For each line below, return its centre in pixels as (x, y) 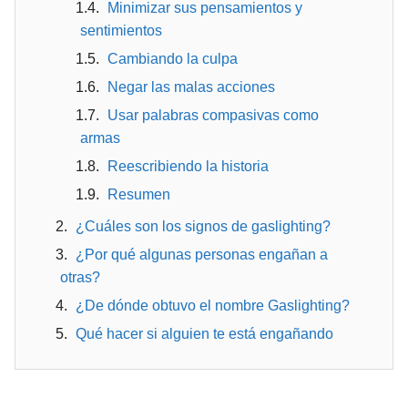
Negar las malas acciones (191, 87)
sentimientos (121, 31)
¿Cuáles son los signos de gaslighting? (203, 226)
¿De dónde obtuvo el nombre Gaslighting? (213, 306)
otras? (80, 277)
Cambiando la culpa (173, 59)
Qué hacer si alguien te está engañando (204, 334)
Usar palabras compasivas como (213, 115)
